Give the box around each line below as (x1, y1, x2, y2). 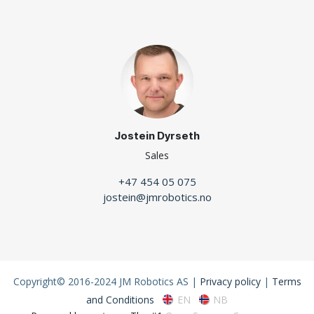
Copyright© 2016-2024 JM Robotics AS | (13, 274, 200, 288)
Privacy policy (199, 274, 261, 288)
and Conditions (86, 292, 154, 306)
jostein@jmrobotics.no (102, 189, 212, 204)
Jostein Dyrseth (114, 128, 200, 142)
